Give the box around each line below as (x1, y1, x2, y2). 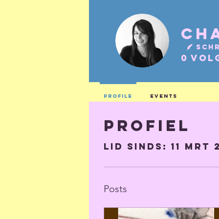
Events (150, 93, 177, 99)
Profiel (104, 116, 191, 135)
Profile (104, 93, 132, 99)
